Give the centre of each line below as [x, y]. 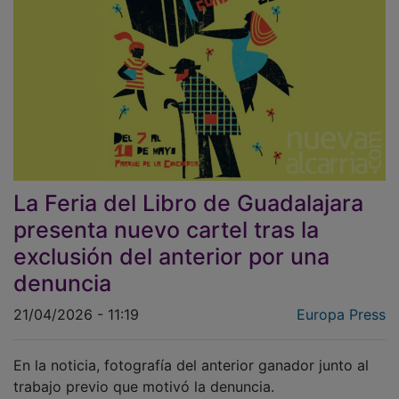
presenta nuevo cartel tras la [166, 217]
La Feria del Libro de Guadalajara [188, 190]
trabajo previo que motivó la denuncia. [146, 374]
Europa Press [341, 301]
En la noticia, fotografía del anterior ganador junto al [191, 352]
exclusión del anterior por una [171, 244]
